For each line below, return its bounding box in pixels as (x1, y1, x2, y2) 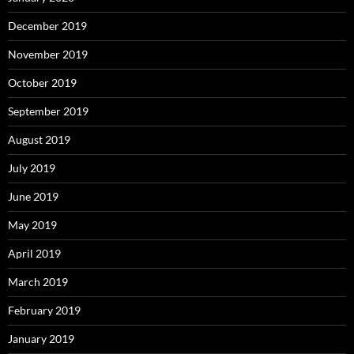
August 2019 (8, 132, 70, 146)
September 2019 (8, 104, 88, 118)
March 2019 (8, 274, 68, 288)
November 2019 (8, 47, 88, 61)
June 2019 (8, 189, 58, 203)
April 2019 (8, 246, 61, 260)
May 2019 (8, 217, 57, 232)
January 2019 (8, 331, 74, 345)
